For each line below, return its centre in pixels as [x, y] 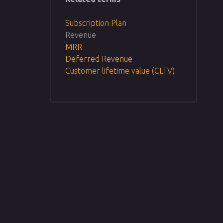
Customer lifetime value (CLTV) [120, 71]
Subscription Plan [96, 23]
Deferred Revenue [99, 59]
